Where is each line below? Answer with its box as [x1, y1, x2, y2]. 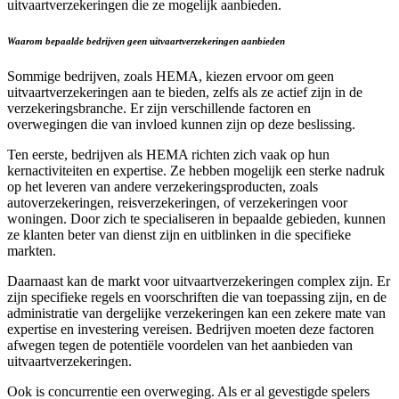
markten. [7, 242, 56, 258]
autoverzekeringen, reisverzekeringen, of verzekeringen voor [7, 194, 347, 210]
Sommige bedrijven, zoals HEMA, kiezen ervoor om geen [7, 68, 334, 84]
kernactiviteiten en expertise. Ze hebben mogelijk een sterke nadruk [7, 162, 385, 178]
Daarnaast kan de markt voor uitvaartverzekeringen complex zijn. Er [7, 273, 390, 289]
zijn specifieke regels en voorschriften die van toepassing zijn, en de [7, 289, 387, 305]
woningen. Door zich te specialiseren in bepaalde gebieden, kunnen [7, 210, 386, 226]
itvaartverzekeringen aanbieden [155, 35, 285, 46]
